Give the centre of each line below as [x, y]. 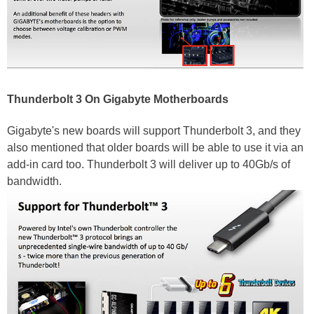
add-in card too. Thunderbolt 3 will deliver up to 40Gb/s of [149, 165]
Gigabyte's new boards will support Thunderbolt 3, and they [154, 131]
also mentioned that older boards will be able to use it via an [155, 148]
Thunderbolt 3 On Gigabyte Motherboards [118, 100]
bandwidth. [36, 182]
